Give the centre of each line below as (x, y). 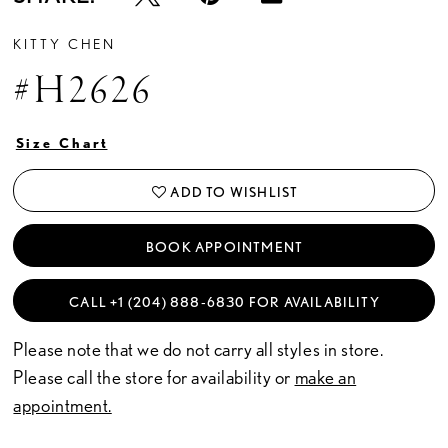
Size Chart (62, 142)
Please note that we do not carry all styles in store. (198, 350)
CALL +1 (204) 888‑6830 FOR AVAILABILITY (224, 301)
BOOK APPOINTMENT (225, 246)
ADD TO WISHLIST (234, 192)
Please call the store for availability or (154, 378)
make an (325, 378)
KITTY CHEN (65, 43)
